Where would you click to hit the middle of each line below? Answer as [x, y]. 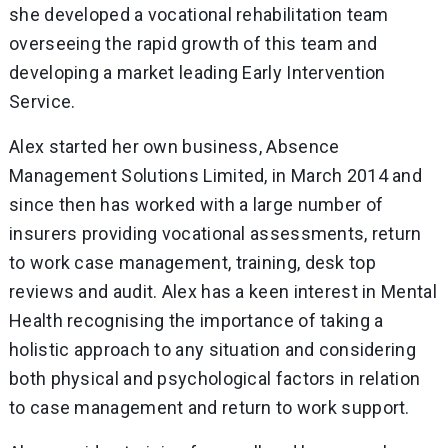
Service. [44, 101]
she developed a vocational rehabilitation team [199, 14]
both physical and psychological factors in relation [215, 378]
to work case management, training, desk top [192, 262]
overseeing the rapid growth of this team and [193, 43]
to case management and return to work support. [212, 407]
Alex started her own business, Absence [174, 146]
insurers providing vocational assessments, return [215, 233]
